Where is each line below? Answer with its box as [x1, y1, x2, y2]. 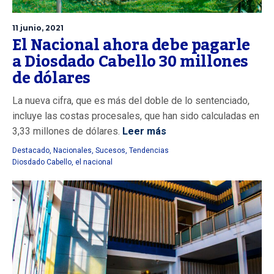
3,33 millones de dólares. [12, 125, 120, 138]
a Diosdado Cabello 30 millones [12, 46, 249, 78]
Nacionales [53, 146, 92, 155]
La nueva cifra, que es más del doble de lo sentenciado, [12, 95, 250, 107]
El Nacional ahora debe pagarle [12, 30, 251, 61]
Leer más [120, 125, 166, 138]
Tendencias [129, 146, 169, 155]
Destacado [12, 146, 50, 155]
